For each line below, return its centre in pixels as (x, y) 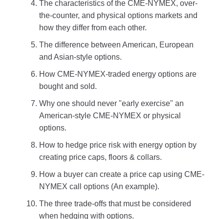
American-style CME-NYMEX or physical (110, 116)
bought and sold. (68, 86)
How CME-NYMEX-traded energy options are (118, 74)
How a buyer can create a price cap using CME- (122, 174)
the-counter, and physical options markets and (118, 15)
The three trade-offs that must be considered (115, 204)
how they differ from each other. (93, 28)
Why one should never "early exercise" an (111, 103)
